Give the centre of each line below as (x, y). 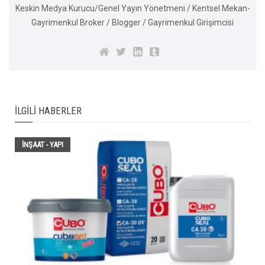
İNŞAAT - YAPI (43, 144)
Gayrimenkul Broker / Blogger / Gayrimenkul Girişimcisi (132, 22)
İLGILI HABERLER (48, 110)
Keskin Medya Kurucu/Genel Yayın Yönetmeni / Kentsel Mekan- (132, 8)
